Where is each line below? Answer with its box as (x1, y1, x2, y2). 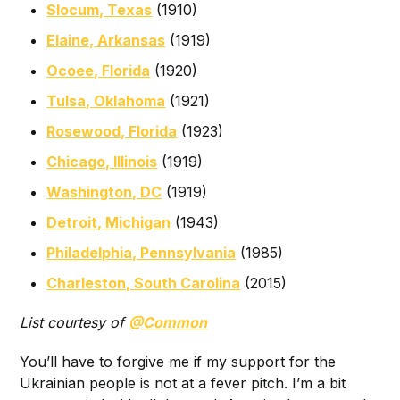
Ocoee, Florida (46, 61, 151, 79)
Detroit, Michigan (46, 212, 171, 231)
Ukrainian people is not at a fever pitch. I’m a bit (20, 373, 346, 392)
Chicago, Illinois (46, 152, 158, 171)
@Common (129, 312, 208, 331)
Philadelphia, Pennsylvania (46, 243, 237, 262)
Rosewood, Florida (46, 121, 178, 140)
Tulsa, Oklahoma (46, 91, 166, 110)
